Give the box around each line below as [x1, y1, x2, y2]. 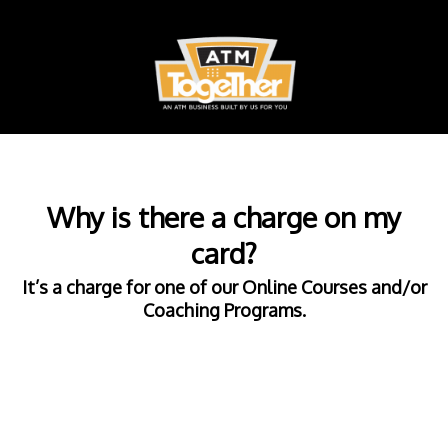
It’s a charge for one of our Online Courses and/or [21, 276, 427, 299]
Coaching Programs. [142, 299, 306, 322]
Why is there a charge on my [47, 199, 401, 236]
